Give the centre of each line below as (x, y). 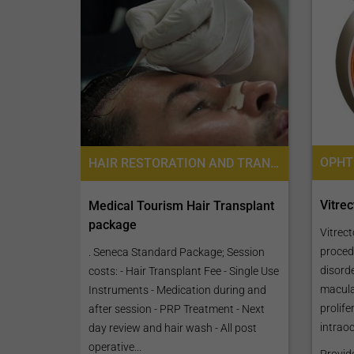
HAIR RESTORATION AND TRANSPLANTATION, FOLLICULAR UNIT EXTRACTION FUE (275, 163)
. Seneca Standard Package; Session (177, 252)
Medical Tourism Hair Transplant (182, 205)
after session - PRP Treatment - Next (177, 309)
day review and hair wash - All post (173, 328)
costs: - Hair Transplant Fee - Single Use (184, 271)
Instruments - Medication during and (178, 290)
